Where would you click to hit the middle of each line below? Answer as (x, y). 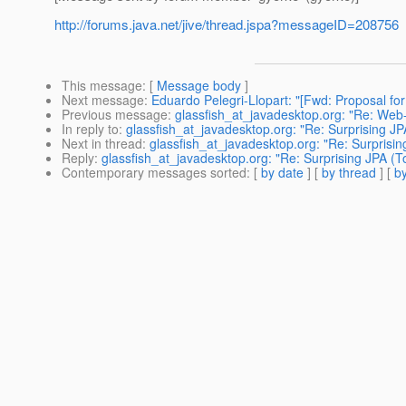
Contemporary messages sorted (154, 173)
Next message (103, 100)
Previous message (115, 115)
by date (282, 173)
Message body (199, 86)
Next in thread (102, 144)
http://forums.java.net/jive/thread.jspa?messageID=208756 (227, 24)
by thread (349, 173)
